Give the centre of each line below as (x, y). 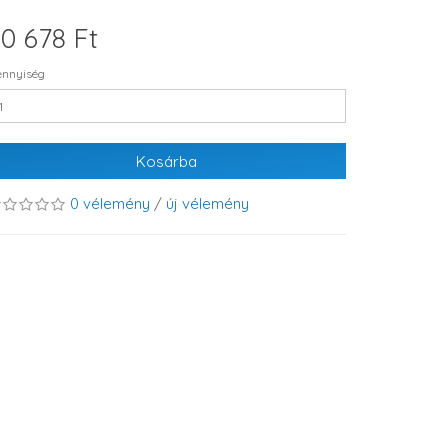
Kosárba (166, 161)
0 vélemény (110, 203)
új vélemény (207, 203)
